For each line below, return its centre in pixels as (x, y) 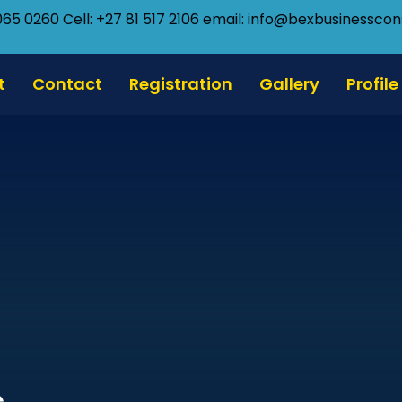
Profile (372, 84)
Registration (180, 84)
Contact (67, 84)
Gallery (289, 84)
